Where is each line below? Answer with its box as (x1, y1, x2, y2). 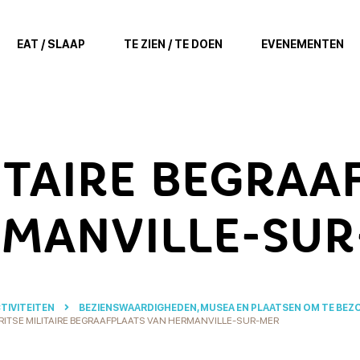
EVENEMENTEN (260, 38, 344, 51)
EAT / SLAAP (16, 38, 85, 51)
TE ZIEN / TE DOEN (123, 38, 223, 51)
